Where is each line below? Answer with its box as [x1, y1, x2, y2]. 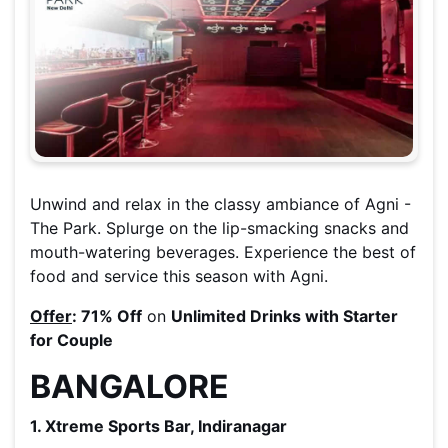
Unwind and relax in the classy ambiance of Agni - [30, 194, 411, 215]
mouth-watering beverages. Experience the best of [30, 242, 416, 263]
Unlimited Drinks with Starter [171, 306, 398, 327]
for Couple [30, 330, 113, 351]
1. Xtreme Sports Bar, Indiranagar [30, 416, 287, 437]
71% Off [77, 306, 142, 327]
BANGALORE [30, 367, 229, 407]
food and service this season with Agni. [30, 266, 328, 287]
